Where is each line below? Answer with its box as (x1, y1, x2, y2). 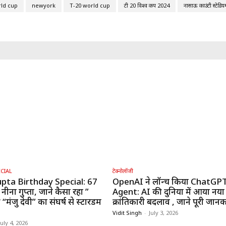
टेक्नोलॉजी (112, 167, 133, 175)
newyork (31, 2, 55, 10)
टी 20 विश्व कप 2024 (124, 2, 169, 10)
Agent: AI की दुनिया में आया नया (112, 186, 224, 198)
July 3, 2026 (148, 209, 178, 217)
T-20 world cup (69, 2, 110, 10)
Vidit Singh (112, 209, 142, 217)
